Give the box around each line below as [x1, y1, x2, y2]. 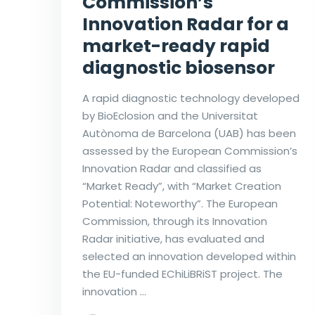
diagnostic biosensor [82, 56, 275, 81]
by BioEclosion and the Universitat [82, 108, 258, 124]
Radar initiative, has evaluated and [82, 231, 264, 247]
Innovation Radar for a [82, 12, 289, 37]
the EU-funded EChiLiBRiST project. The [82, 266, 283, 282]
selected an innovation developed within [82, 249, 296, 264]
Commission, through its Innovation [82, 214, 267, 229]
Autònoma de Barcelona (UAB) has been [82, 126, 296, 141]
